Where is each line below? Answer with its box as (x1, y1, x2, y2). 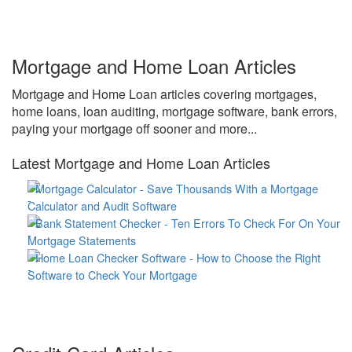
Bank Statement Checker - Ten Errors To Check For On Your (35, 214, 340, 231)
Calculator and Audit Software (27, 197, 177, 214)
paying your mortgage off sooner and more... (12, 119, 257, 137)
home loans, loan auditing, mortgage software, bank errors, (12, 102, 337, 120)
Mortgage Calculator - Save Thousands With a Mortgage (35, 180, 318, 196)
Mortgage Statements (27, 232, 136, 248)
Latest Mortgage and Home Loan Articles (12, 152, 270, 173)
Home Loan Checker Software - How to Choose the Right (35, 249, 321, 266)
